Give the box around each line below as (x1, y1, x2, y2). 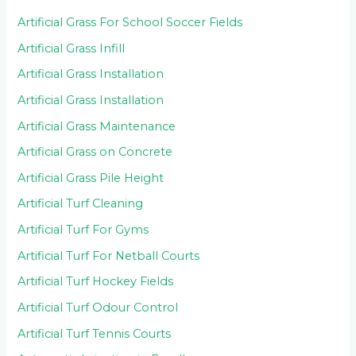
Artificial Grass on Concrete (17, 145, 173, 160)
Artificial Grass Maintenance (17, 118, 176, 133)
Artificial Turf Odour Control (17, 300, 179, 315)
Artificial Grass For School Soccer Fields (17, 14, 243, 29)
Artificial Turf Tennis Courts (17, 326, 172, 341)
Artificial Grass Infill (17, 41, 126, 56)
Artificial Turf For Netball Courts (17, 248, 200, 263)
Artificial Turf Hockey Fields (17, 274, 174, 289)
